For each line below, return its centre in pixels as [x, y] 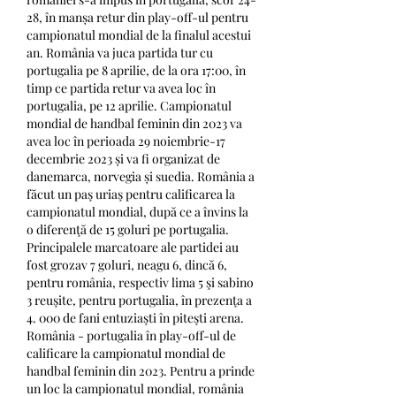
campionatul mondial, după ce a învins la [137, 211]
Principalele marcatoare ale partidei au [133, 247]
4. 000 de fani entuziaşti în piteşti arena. [135, 317]
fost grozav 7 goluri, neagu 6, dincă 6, [127, 264]
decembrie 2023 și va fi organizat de [123, 158]
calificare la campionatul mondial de [126, 353]
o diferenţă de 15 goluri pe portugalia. [128, 229]
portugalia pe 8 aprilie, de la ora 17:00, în [136, 70]
